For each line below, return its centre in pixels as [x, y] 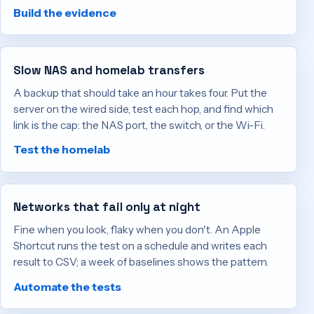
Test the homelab [62, 150]
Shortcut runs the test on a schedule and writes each [141, 246]
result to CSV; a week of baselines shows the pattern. [141, 262]
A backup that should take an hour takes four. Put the [141, 93]
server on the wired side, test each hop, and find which [144, 109]
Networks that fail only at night [107, 207]
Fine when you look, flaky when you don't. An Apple [137, 230]
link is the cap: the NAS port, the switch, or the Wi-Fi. [139, 125]
